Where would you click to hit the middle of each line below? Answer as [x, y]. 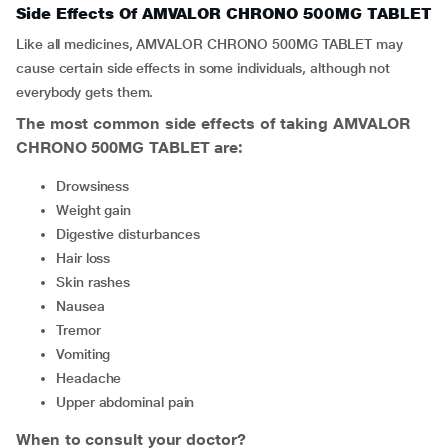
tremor [81, 330]
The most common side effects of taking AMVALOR [213, 123]
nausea [85, 306]
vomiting [87, 354]
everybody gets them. [85, 92]
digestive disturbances [133, 234]
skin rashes [97, 282]
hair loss [88, 258]
